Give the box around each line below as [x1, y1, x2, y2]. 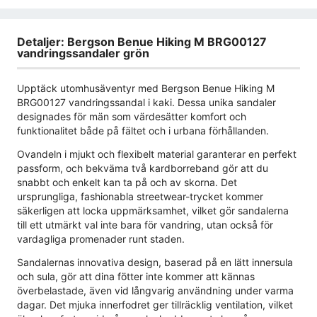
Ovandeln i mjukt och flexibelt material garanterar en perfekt [17, 147, 296, 160]
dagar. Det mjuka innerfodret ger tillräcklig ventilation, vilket [17, 298, 293, 311]
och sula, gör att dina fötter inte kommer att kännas [17, 270, 255, 282]
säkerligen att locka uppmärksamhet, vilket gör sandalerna [17, 204, 289, 217]
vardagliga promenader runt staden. [17, 232, 185, 245]
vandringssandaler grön [17, 46, 149, 61]
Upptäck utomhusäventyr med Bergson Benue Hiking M [17, 81, 275, 94]
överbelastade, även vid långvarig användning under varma [17, 284, 294, 296]
